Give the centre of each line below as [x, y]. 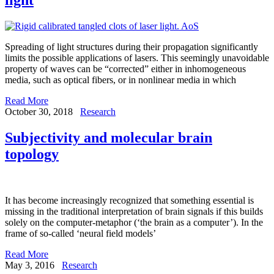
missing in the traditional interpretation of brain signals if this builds [134, 212]
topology [32, 154]
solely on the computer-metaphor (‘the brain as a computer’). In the [134, 223]
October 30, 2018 [39, 111]
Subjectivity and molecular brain [109, 137]
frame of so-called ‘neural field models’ [80, 234]
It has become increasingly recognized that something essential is [129, 201]
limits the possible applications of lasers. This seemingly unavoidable [137, 57]
